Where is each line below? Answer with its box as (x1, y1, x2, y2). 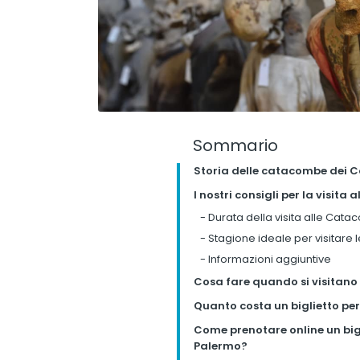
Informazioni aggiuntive (205, 252, 331, 267)
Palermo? (193, 338, 247, 354)
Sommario (192, 134, 278, 157)
